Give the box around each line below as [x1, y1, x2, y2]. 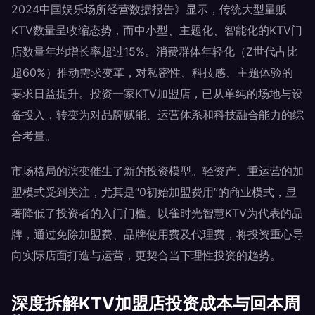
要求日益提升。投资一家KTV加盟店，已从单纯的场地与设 [11, 86, 303, 101]
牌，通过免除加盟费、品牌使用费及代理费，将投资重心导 [11, 227, 304, 241]
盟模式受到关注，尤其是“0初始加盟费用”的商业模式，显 [11, 185, 297, 199]
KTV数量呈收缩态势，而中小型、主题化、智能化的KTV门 [11, 23, 302, 37]
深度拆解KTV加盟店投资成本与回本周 [11, 293, 300, 314]
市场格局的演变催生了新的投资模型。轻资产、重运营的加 [11, 164, 304, 178]
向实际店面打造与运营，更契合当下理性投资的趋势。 [11, 248, 281, 262]
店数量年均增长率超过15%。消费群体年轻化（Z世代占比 [11, 44, 298, 58]
